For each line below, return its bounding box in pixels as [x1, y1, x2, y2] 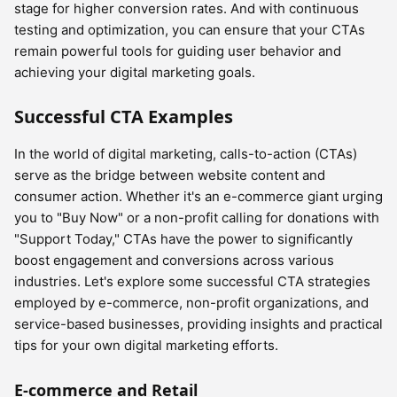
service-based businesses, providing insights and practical [14, 315, 383, 332]
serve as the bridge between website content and [14, 167, 325, 183]
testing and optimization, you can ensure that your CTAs [14, 21, 365, 38]
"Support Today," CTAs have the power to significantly [14, 230, 353, 247]
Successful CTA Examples [14, 105, 233, 128]
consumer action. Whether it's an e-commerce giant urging [14, 188, 383, 205]
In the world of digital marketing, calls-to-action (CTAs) [14, 145, 357, 162]
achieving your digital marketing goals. [14, 64, 255, 81]
